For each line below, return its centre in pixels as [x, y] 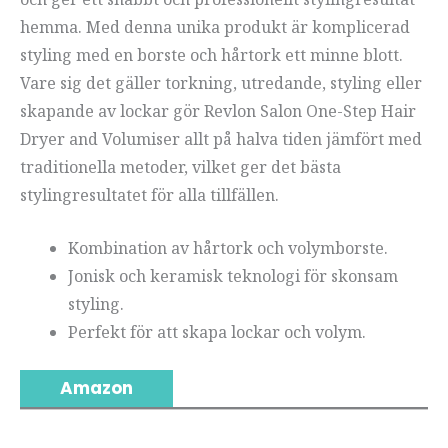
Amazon [96, 388]
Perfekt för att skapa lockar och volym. [217, 332]
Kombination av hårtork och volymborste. [228, 248]
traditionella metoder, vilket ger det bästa [180, 166]
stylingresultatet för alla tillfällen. [149, 194]
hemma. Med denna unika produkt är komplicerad [215, 26]
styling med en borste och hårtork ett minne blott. [211, 54]
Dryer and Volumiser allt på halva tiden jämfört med [221, 138]
